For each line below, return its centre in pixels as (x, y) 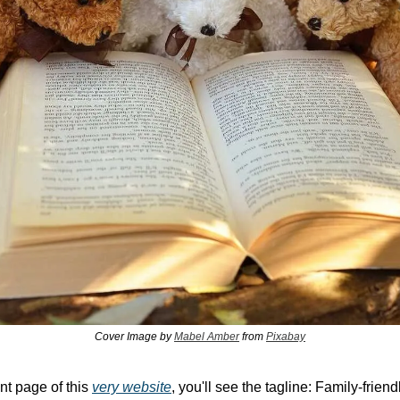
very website (132, 387)
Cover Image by (134, 337)
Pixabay (286, 337)
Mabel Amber (207, 337)
